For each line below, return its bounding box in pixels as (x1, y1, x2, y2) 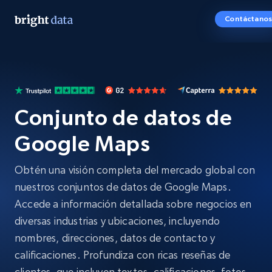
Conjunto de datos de (15, 105, 233, 130)
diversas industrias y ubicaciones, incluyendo (15, 214, 220, 227)
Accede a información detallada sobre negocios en (15, 197, 252, 210)
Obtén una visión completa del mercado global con (15, 163, 256, 176)
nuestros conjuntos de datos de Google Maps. (15, 180, 231, 193)
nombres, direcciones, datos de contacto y (15, 231, 216, 244)
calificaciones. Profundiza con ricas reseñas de (15, 248, 231, 261)
